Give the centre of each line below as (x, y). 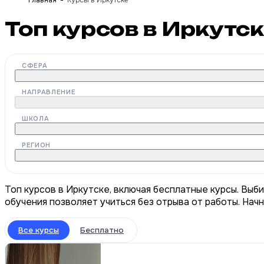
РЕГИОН (36, 145)
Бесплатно (102, 230)
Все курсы (39, 230)
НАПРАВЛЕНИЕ (49, 92)
